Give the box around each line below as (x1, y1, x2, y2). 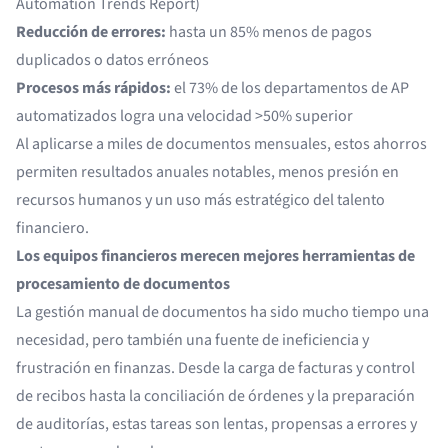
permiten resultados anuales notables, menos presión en (16, 161, 399, 183)
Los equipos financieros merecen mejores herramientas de (16, 245, 415, 267)
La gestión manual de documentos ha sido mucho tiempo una (16, 301, 429, 323)
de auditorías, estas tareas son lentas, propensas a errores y (16, 413, 417, 435)
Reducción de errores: (16, 21, 166, 43)
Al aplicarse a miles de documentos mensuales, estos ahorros (16, 133, 427, 155)
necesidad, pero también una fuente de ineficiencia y (16, 329, 369, 351)
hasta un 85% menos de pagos (166, 21, 372, 43)
